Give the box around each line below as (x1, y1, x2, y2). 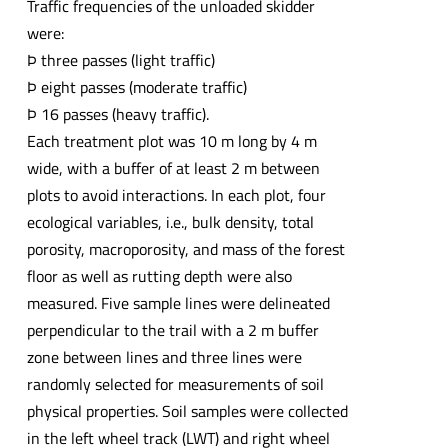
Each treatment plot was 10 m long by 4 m (26, 129, 317, 154)
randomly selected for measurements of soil (26, 372, 324, 397)
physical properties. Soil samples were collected (26, 399, 348, 424)
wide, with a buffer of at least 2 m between (26, 156, 320, 181)
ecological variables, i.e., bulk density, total (26, 210, 314, 235)
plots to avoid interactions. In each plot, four (26, 183, 326, 208)
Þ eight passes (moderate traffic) (26, 75, 247, 100)
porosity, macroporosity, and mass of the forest (26, 237, 345, 262)
